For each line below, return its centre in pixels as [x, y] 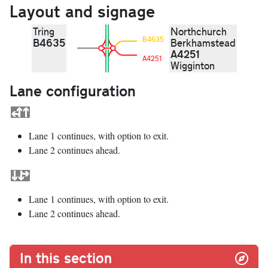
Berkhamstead [203, 43]
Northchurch [198, 32]
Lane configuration [73, 90]
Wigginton [192, 66]
